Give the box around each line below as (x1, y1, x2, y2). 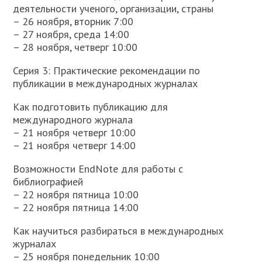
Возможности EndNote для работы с (13, 162, 184, 175)
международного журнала (13, 113, 133, 126)
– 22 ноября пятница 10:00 (13, 188, 139, 201)
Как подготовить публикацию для (13, 100, 168, 113)
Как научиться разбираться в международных (13, 224, 224, 237)
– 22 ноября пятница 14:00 (13, 201, 139, 214)
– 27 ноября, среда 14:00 (13, 27, 130, 41)
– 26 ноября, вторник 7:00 (13, 15, 134, 28)
